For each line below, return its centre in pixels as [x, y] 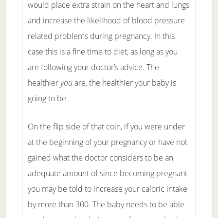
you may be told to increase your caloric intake [107, 189]
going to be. [48, 98]
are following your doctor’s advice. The [93, 67]
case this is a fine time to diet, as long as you [102, 52]
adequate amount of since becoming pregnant [107, 173]
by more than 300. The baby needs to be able [106, 204]
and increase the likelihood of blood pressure [106, 20]
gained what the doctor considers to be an [100, 158]
